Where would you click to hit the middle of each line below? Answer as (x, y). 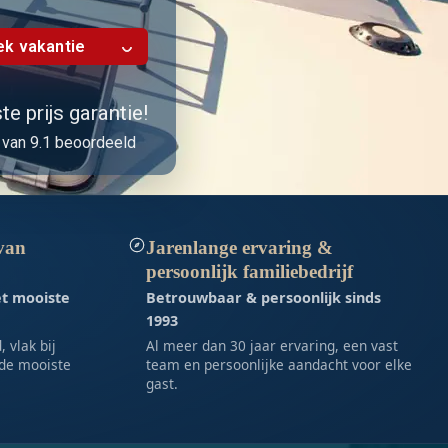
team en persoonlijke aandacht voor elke (278, 364)
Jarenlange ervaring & (239, 247)
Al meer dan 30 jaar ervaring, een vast (271, 345)
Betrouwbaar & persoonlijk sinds (263, 297)
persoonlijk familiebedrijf (249, 271)
